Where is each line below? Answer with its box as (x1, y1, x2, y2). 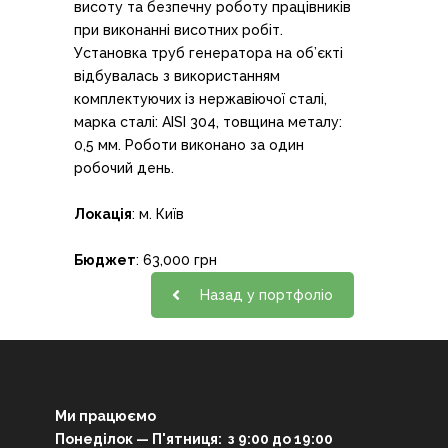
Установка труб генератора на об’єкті (74, 45, 343, 61)
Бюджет (74, 252, 136, 268)
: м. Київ (132, 206, 184, 222)
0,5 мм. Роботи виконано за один (74, 137, 304, 153)
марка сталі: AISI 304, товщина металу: (74, 114, 342, 130)
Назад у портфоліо (200, 287, 333, 303)
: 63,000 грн (136, 252, 217, 268)
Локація (74, 206, 132, 222)
